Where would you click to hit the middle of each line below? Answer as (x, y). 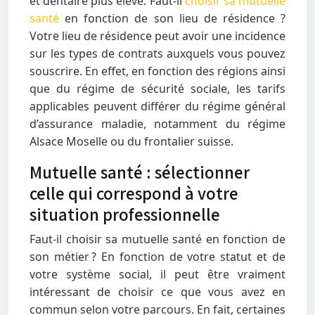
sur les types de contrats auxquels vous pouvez (157, 53)
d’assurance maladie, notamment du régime (157, 124)
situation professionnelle (125, 214)
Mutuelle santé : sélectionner (140, 172)
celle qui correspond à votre (134, 193)
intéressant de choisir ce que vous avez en (157, 292)
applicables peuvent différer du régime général (157, 106)
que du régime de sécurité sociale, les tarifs (157, 89)
